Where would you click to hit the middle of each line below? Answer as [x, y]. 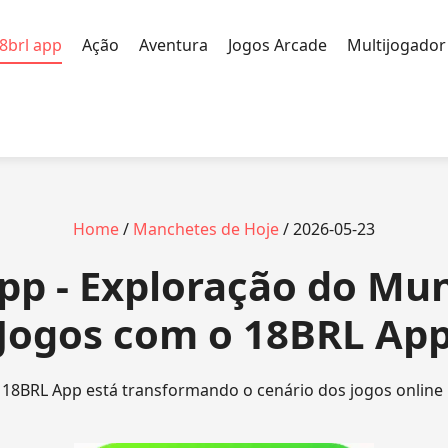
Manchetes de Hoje [206, 229]
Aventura [173, 44]
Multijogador [396, 44]
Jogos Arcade [277, 44]
